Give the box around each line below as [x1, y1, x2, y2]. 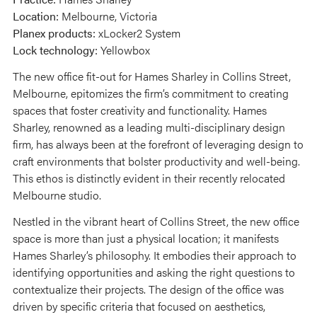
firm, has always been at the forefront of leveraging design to [13, 136, 304, 153]
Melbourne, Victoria [59, 8, 157, 25]
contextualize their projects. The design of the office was [13, 281, 284, 298]
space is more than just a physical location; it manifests [13, 230, 279, 247]
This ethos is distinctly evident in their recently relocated [13, 170, 285, 187]
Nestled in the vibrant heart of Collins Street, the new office [13, 213, 299, 230]
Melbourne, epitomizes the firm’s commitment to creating [13, 85, 289, 102]
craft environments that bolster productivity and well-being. [13, 153, 300, 170]
